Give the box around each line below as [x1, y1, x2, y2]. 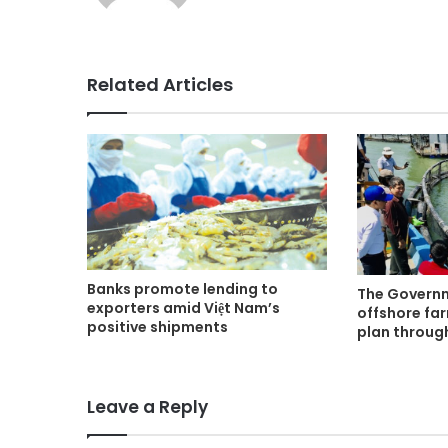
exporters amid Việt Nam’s [87, 297, 280, 318]
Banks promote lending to [87, 278, 278, 299]
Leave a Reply [87, 395, 208, 420]
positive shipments [87, 316, 228, 337]
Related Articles [87, 72, 233, 98]
